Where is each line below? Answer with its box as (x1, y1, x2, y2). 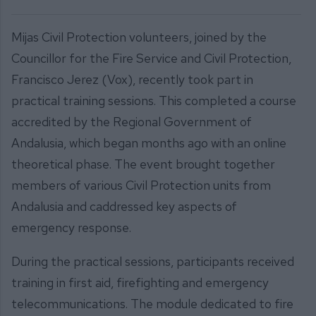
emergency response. (11, 219, 131, 236)
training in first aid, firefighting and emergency (11, 274, 269, 291)
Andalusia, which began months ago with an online (11, 135, 286, 152)
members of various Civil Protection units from (11, 177, 271, 194)
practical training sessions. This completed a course (11, 92, 296, 109)
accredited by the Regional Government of (11, 114, 252, 130)
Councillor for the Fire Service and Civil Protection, (11, 50, 291, 67)
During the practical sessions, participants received (11, 253, 294, 269)
